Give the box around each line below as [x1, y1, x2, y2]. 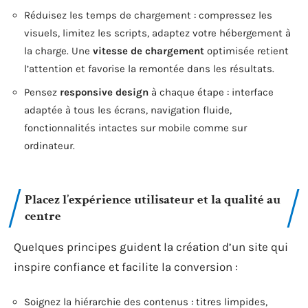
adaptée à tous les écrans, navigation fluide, [24, 103, 232, 116]
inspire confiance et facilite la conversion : [14, 260, 238, 274]
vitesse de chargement [93, 45, 204, 57]
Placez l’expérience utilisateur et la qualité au [25, 191, 280, 208]
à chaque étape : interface [148, 85, 274, 98]
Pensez [24, 85, 60, 98]
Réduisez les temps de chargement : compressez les [24, 9, 272, 21]
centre [25, 208, 61, 225]
